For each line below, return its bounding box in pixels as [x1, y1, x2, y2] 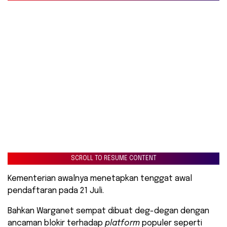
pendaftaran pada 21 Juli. [8, 186, 104, 196]
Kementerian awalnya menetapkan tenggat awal [8, 174, 192, 183]
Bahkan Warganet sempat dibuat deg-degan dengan [8, 207, 209, 216]
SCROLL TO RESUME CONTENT [70, 156, 157, 162]
